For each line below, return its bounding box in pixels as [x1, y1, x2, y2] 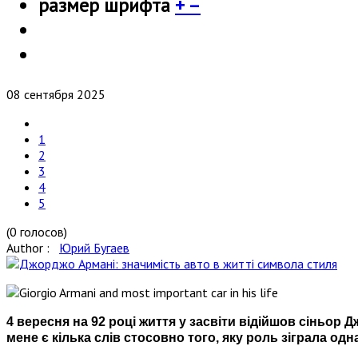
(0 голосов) [6, 223, 67, 240]
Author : [6, 239, 59, 256]
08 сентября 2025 [6, 86, 105, 102]
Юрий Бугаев [59, 239, 129, 256]
